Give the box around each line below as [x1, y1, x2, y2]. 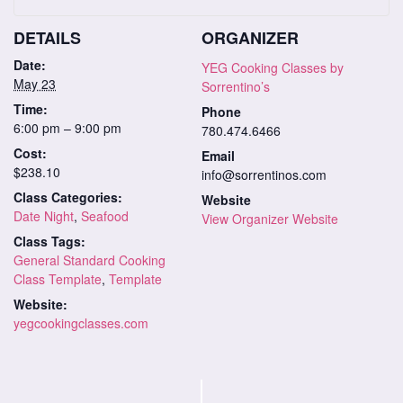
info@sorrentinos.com [201, 165, 327, 184]
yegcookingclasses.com [13, 313, 148, 332]
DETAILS [13, 25, 81, 49]
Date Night [13, 206, 74, 225]
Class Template [13, 269, 102, 288]
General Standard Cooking [13, 250, 166, 269]
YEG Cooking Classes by [201, 58, 344, 76]
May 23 [13, 74, 56, 93]
